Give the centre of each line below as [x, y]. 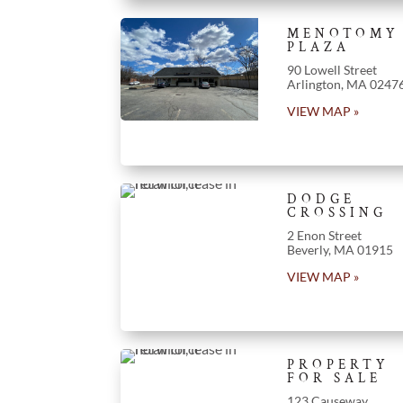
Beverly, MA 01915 [340, 249]
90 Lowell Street [331, 69]
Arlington [313, 84]
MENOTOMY [343, 33]
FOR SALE [334, 378]
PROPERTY [338, 364]
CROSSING [336, 212]
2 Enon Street [324, 235]
